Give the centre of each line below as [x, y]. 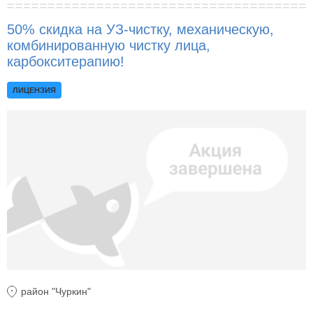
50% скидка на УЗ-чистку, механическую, [140, 30]
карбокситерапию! [66, 62]
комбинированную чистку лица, [109, 46]
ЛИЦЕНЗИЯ [34, 90]
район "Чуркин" [56, 291]
